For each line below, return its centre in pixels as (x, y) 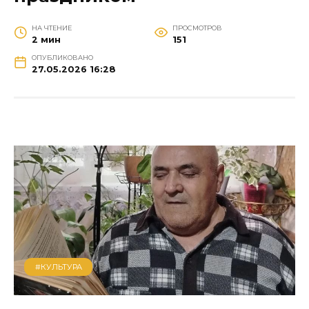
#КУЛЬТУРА (58, 267)
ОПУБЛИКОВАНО (62, 58)
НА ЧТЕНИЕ (51, 28)
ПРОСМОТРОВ (197, 28)
